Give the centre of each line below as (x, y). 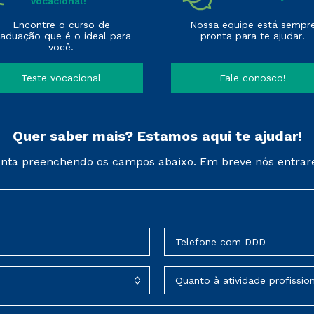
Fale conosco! (253, 78)
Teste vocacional (61, 78)
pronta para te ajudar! (253, 36)
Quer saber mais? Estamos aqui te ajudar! (157, 136)
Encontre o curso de (61, 25)
